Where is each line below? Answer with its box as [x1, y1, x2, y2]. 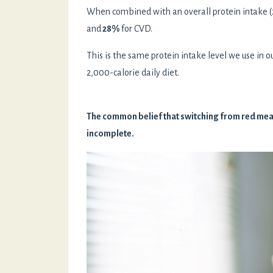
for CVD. [121, 23, 152, 34]
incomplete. [87, 128, 134, 138]
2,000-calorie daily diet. [87, 67, 179, 77]
